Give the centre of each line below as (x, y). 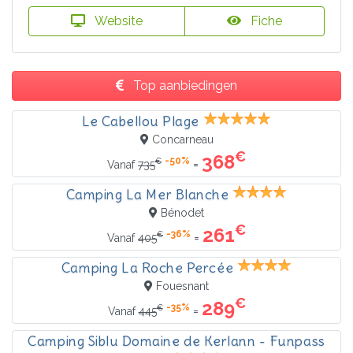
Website (117, 20)
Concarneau (182, 139)
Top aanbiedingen (184, 85)
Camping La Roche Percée (147, 268)
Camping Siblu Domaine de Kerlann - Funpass (176, 341)
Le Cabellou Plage (141, 121)
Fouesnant (182, 286)
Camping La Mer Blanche (147, 194)
